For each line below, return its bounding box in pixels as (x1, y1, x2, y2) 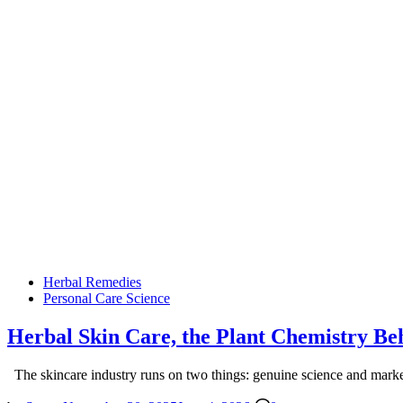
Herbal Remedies (43, 273, 141, 290)
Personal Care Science (43, 290, 170, 306)
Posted (6, 273, 44, 289)
